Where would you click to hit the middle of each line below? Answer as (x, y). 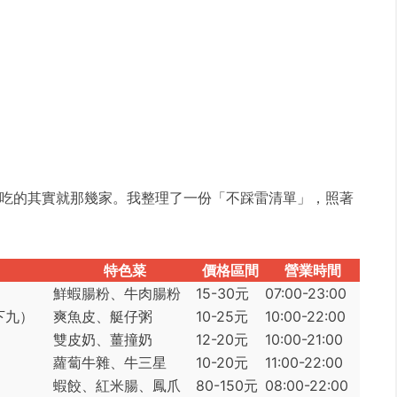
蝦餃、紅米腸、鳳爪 (117, 385)
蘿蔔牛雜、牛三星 (110, 362)
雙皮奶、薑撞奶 (103, 339)
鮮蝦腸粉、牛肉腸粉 (117, 293)
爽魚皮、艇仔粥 (103, 316)
